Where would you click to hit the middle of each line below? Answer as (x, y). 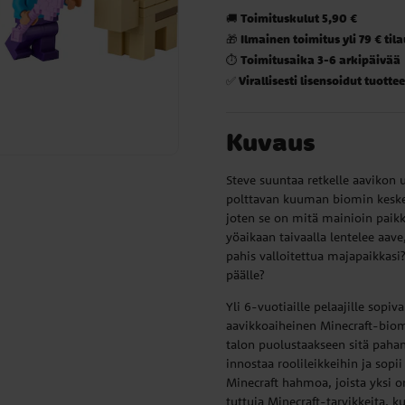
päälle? (246, 275)
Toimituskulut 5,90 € (299, 18)
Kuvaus (271, 142)
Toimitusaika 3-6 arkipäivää (321, 60)
